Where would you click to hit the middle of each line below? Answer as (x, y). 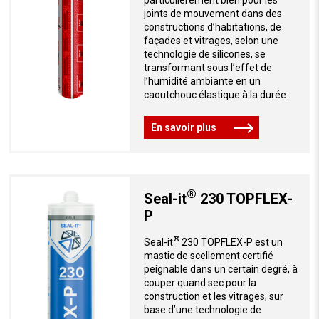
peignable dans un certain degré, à (220, 269)
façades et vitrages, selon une (211, 41)
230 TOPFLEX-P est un (231, 242)
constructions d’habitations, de (212, 27)
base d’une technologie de (202, 309)
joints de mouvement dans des (213, 14)
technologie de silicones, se (204, 54)
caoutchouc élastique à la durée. (216, 95)
